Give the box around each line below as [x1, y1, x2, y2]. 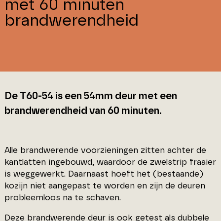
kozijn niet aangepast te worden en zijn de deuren [4, 181, 205, 190]
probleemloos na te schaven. [4, 193, 121, 202]
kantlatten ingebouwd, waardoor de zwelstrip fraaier [4, 157, 216, 166]
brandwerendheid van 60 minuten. [4, 106, 162, 116]
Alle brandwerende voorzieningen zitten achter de [4, 146, 206, 154]
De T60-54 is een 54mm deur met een [4, 91, 177, 101]
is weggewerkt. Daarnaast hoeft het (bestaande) [4, 169, 203, 178]
